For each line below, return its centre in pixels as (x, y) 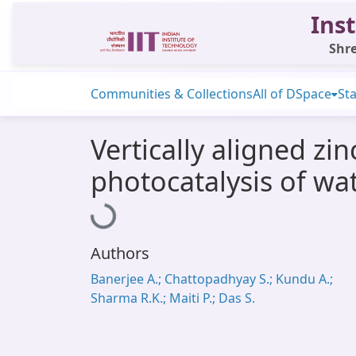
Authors (120, 253)
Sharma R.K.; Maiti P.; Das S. (173, 298)
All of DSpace (292, 94)
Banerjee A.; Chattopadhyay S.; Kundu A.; (212, 279)
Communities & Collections (172, 94)
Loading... (122, 211)
